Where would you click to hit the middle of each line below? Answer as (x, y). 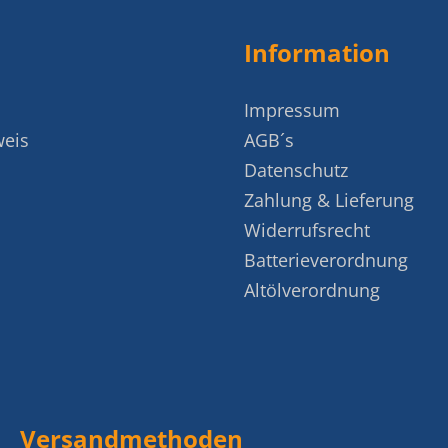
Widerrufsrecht (307, 230)
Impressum (292, 110)
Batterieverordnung (326, 260)
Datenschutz (296, 170)
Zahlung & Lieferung (329, 200)
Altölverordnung (312, 290)
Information (317, 52)
